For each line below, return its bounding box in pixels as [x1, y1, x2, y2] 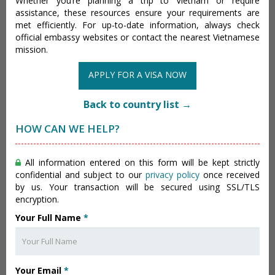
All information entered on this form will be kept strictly [21, 157, 260, 168]
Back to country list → [83, 98, 192, 111]
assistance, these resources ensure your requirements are [15, 7, 260, 18]
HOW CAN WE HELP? [15, 122, 120, 136]
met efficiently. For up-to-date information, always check [15, 19, 260, 31]
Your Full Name [15, 212, 83, 223]
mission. [15, 44, 48, 55]
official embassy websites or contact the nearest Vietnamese [15, 31, 260, 43]
